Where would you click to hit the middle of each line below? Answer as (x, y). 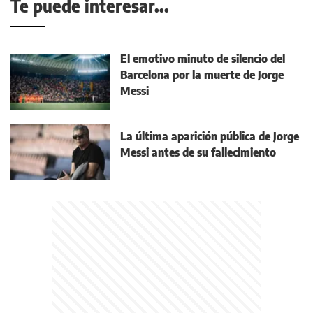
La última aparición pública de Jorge (210, 137)
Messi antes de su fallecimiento (198, 153)
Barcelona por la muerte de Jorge (202, 75)
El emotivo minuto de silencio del (203, 59)
